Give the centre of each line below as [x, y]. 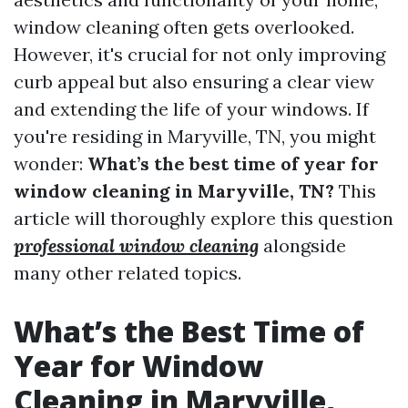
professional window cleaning [136, 245]
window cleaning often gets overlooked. [184, 27]
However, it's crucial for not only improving [199, 54]
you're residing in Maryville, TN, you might [195, 136]
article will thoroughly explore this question [204, 218]
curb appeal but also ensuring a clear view [194, 82]
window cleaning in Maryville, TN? [174, 191]
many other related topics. [127, 273]
